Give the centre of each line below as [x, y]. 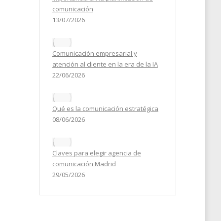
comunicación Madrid [84, 164]
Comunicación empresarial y [94, 53]
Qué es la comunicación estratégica [105, 109]
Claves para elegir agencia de [96, 153]
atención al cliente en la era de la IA [105, 64]
